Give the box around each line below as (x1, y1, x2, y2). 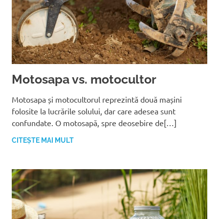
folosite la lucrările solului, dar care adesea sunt (12, 106, 175, 116)
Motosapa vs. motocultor (12, 72, 156, 87)
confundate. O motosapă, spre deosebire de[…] (12, 118, 176, 128)
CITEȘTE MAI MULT (12, 136, 74, 145)
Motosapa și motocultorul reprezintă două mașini (12, 94, 182, 105)
